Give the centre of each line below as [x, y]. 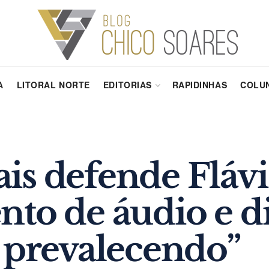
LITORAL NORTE [53, 85]
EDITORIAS [127, 85]
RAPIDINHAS [200, 85]
